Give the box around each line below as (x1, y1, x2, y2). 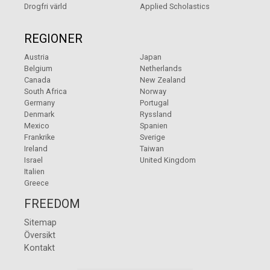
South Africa (24, 87, 67, 96)
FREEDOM (24, 196, 80, 212)
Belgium (24, 64, 52, 74)
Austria (24, 52, 49, 62)
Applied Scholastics (140, 2, 210, 11)
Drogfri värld (24, 2, 67, 11)
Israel (24, 155, 43, 165)
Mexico (24, 121, 49, 131)
